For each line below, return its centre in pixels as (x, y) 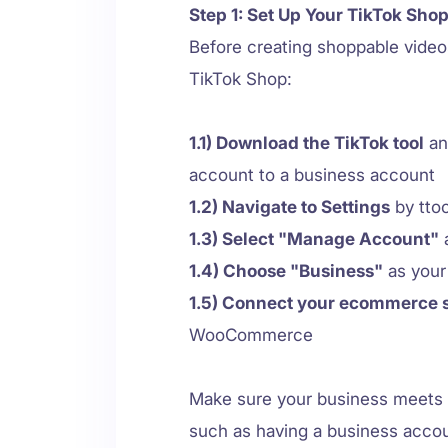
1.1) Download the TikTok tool (306, 143)
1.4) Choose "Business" (286, 271)
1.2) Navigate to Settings (289, 207)
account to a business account (312, 175)
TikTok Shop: (240, 79)
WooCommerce (251, 335)
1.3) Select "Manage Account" (314, 239)
